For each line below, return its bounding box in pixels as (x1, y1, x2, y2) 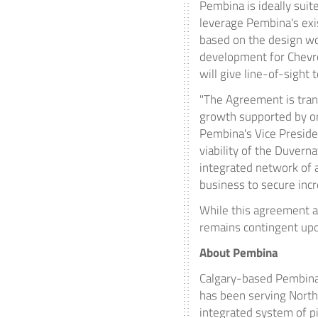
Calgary (199, 269, 236, 287)
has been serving (199, 286, 289, 305)
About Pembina (199, 243, 278, 262)
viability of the (199, 141, 275, 160)
